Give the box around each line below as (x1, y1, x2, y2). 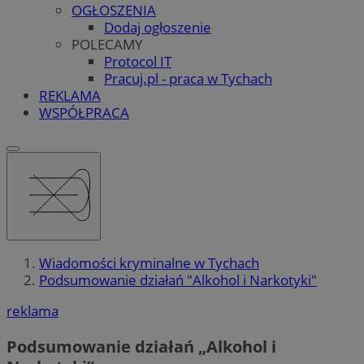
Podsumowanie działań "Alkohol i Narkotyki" (39, 271, 317, 290)
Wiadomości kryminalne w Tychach (39, 253, 259, 273)
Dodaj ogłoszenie (104, 17, 211, 37)
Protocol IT (104, 51, 171, 71)
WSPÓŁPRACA (39, 102, 129, 122)
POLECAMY (71, 34, 143, 54)
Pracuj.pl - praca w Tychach (104, 68, 272, 88)
